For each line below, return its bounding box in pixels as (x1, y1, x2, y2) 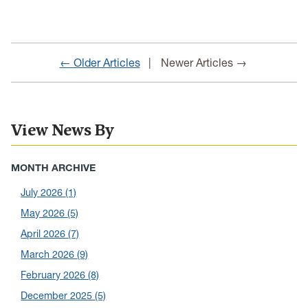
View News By (11, 120, 114, 141)
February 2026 (21, 269, 89, 282)
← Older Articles (59, 56, 140, 70)
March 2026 (21, 248, 78, 261)
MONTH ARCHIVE (11, 162, 96, 175)
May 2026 (21, 207, 68, 220)
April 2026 (21, 228, 69, 241)
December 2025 (21, 289, 96, 302)
